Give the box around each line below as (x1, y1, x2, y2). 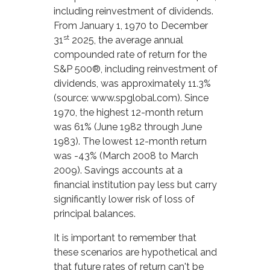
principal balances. (54, 208, 136, 220)
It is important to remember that (54, 232, 197, 244)
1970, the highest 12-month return (54, 107, 204, 119)
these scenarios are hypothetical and (54, 246, 218, 259)
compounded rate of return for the (54, 49, 207, 61)
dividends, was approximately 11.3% (54, 78, 212, 90)
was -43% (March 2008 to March (54, 150, 199, 162)
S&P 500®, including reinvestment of (54, 63, 218, 75)
